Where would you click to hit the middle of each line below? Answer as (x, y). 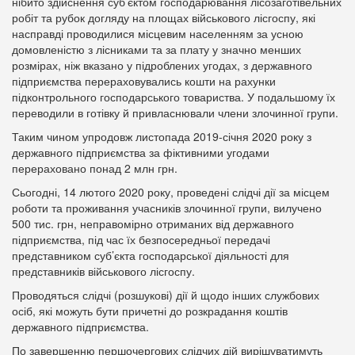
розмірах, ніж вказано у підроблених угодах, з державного (162, 65)
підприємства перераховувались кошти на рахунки (144, 81)
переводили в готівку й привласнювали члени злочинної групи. (175, 113)
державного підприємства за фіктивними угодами (141, 152)
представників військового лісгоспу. (103, 271)
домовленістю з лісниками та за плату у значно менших (157, 49)
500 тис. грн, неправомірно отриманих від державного (153, 223)
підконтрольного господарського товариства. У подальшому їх (174, 97)
